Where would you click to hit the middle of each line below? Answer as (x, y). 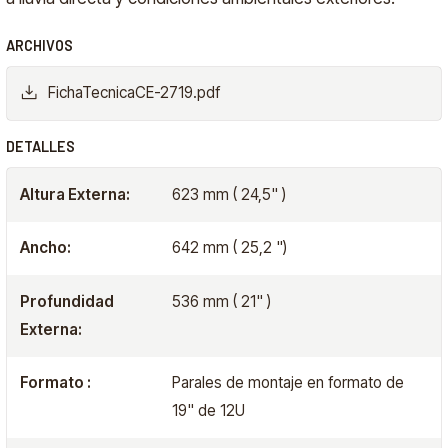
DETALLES (41, 147)
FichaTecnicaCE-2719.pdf (133, 93)
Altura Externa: (75, 194)
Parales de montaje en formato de (287, 383)
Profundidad (67, 301)
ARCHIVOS (40, 45)
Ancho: (46, 248)
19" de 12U (208, 411)
